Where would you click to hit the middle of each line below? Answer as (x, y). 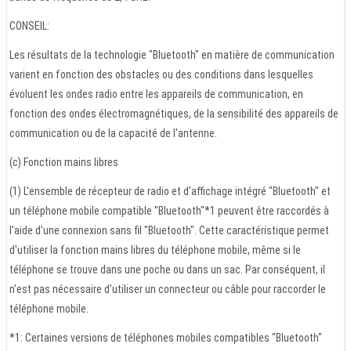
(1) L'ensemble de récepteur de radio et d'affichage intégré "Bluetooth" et (170, 191)
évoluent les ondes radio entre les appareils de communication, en (156, 94)
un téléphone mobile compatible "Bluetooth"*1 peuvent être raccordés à (169, 210)
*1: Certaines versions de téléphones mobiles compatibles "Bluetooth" (166, 337)
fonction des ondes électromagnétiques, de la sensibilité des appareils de (174, 113)
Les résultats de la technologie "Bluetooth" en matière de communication (172, 54)
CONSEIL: (29, 25)
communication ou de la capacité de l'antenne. (113, 133)
